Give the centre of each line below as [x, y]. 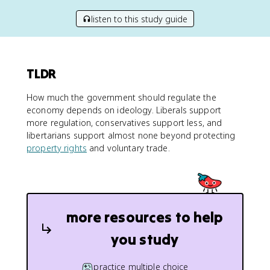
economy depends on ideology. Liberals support [124, 110]
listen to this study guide [139, 19]
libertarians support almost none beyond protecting [131, 135]
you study [145, 240]
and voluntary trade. [128, 148]
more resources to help [145, 217]
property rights [57, 148]
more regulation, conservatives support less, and [124, 123]
